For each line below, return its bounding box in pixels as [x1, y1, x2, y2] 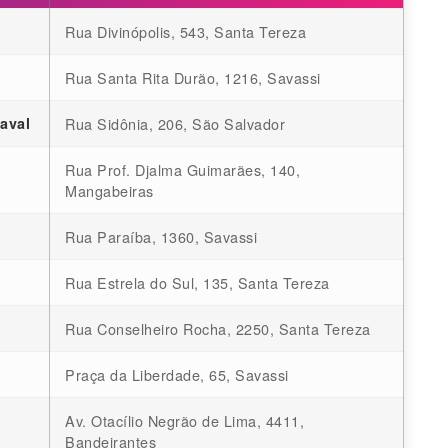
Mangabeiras [65, 180, 154, 202]
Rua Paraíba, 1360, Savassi [65, 226, 257, 248]
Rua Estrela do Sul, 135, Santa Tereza [65, 272, 330, 294]
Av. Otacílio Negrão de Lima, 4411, [65, 410, 304, 432]
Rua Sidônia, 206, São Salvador [65, 113, 285, 135]
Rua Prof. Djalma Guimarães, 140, [65, 159, 300, 181]
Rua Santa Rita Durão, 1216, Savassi [65, 67, 321, 89]
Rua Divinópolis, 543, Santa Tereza [65, 21, 306, 43]
